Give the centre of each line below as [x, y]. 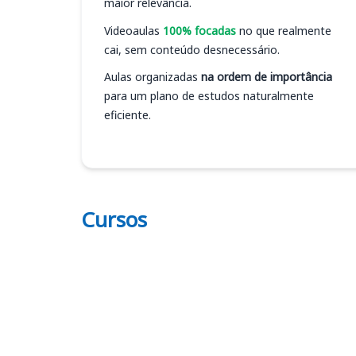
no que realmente [284, 30]
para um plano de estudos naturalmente [209, 96]
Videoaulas [133, 30]
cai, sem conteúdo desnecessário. [192, 49]
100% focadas [199, 30]
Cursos [114, 219]
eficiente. [128, 115]
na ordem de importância [267, 77]
